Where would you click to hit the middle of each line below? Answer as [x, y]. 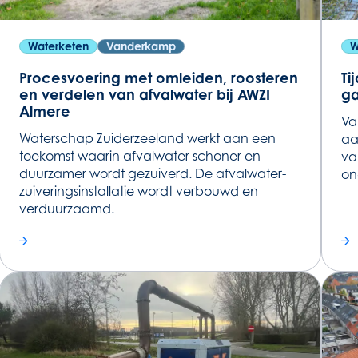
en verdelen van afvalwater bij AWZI [145, 95]
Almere [45, 111]
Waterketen [59, 46]
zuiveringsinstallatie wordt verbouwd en [139, 191]
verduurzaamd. [67, 209]
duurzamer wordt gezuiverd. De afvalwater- [153, 174]
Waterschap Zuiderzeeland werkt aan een [148, 139]
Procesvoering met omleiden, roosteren [159, 78]
